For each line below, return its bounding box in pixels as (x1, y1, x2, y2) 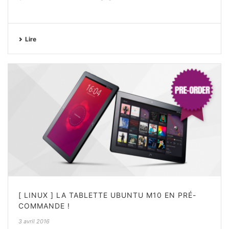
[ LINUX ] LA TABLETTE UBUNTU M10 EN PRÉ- (18, 190, 196, 199)
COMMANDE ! (18, 201, 70, 210)
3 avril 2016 (18, 217, 50, 225)
